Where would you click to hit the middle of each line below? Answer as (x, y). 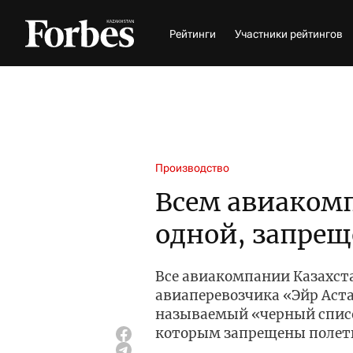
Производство (192, 168)
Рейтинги (193, 33)
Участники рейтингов (289, 33)
